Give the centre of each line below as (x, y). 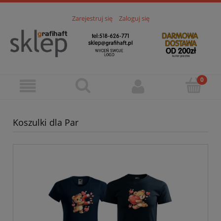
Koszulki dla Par (46, 122)
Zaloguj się (134, 18)
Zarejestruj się (92, 18)
